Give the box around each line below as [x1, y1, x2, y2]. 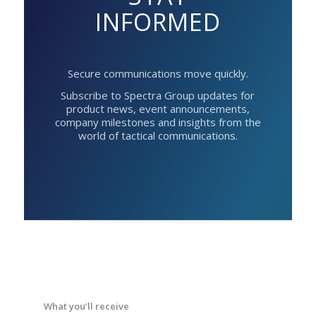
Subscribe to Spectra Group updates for [61, 88, 255, 103]
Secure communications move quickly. [67, 66, 248, 80]
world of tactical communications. [78, 128, 238, 143]
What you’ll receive [44, 300, 130, 313]
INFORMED [95, 6, 221, 38]
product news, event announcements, [66, 102, 250, 116]
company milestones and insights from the [54, 115, 261, 130]
